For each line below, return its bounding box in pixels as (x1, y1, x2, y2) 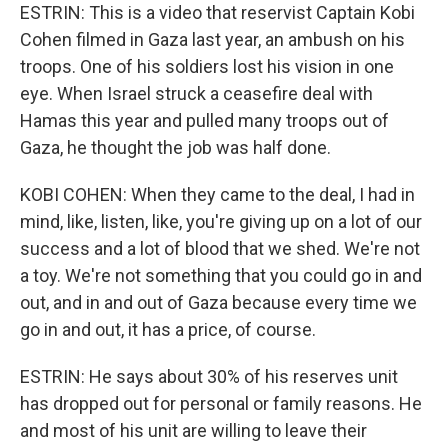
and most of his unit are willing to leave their (20, 420, 367, 441)
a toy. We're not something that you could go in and (20, 265, 422, 286)
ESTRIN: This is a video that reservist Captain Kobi (20, 2, 415, 23)
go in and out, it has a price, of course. (20, 319, 316, 340)
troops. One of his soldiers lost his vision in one (20, 56, 394, 77)
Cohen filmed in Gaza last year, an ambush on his (20, 29, 405, 50)
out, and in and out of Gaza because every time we (20, 292, 417, 313)
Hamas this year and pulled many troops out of (20, 110, 389, 131)
